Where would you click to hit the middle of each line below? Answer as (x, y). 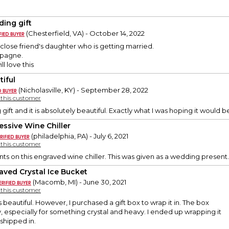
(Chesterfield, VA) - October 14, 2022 (85, 33)
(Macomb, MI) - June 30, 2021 (79, 182)
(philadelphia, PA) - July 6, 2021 (79, 136)
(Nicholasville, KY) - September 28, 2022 (83, 90)
